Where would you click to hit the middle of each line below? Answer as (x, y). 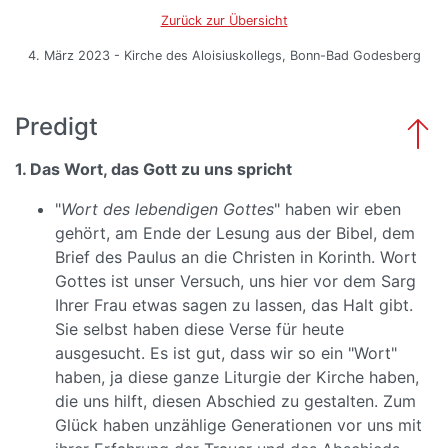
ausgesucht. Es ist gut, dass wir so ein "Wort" (226, 353)
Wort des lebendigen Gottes (167, 209)
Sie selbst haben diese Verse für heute (199, 329)
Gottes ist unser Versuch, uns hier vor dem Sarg (235, 281)
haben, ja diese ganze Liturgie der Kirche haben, (237, 377)
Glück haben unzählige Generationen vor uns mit (238, 425)
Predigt (56, 126)
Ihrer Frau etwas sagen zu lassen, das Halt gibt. (234, 305)
